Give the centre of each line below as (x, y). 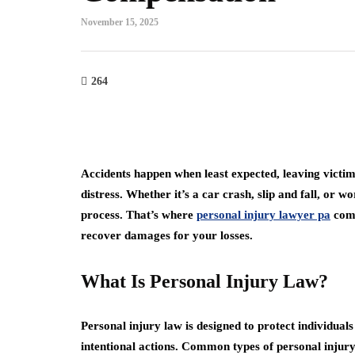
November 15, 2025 (120, 22)
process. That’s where (139, 215)
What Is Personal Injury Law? (204, 281)
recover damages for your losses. (167, 235)
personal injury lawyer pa (263, 215)
